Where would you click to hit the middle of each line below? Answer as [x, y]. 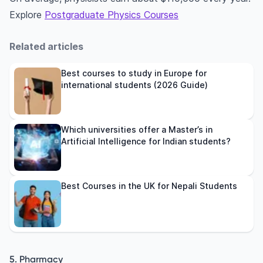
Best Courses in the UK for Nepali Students [149, 186]
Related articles [46, 47]
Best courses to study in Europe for [134, 73]
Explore [27, 15]
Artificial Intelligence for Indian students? [146, 141]
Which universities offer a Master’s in [137, 130]
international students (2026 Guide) [134, 85]
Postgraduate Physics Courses [112, 15]
